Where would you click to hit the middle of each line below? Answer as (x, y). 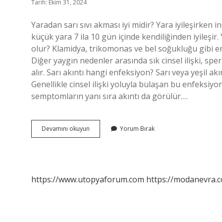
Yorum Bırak (137, 129)
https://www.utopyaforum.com (88, 179)
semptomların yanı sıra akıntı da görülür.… (110, 96)
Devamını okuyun (66, 129)
